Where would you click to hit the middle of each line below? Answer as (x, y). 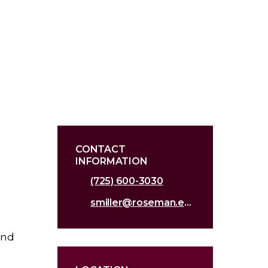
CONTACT (100, 150)
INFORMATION (112, 162)
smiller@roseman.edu (188, 203)
